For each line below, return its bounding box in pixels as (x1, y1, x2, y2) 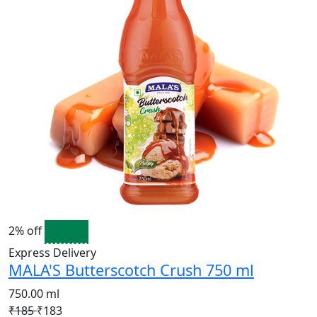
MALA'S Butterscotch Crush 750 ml (8, 259, 254, 280)
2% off (8, 223, 45, 239)
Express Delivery (8, 244, 96, 260)
